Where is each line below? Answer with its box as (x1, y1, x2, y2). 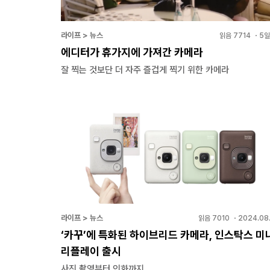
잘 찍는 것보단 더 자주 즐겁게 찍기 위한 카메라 (61, 64, 229, 76)
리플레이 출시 (61, 244, 121, 257)
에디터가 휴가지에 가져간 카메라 (61, 46, 203, 59)
